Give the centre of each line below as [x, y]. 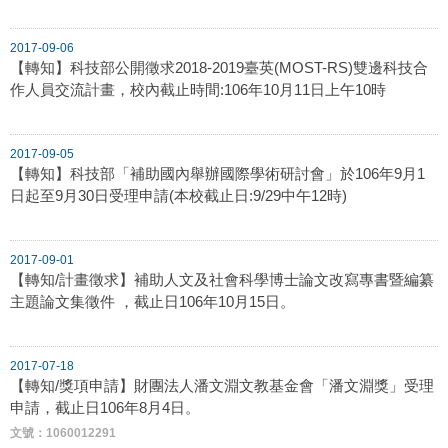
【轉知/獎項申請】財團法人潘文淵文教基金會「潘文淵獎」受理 [222, 385]
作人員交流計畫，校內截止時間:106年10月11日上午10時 [198, 89]
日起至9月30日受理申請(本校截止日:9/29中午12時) [178, 195]
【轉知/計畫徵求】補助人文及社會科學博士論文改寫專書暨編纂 [222, 279]
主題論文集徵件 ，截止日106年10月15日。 [152, 301]
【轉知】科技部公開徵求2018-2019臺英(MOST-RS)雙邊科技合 [219, 67]
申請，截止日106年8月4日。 [105, 407]
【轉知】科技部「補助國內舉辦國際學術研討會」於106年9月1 [217, 173]
